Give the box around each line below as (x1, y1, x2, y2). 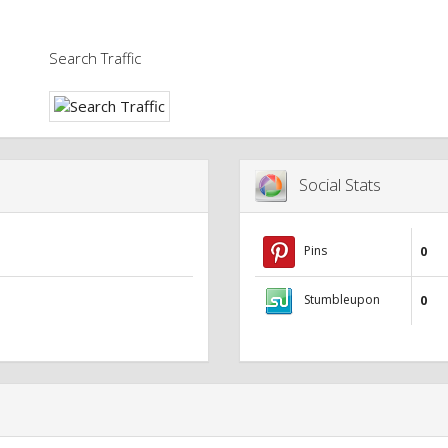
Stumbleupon (295, 291, 380, 309)
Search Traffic (49, 47, 142, 68)
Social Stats (287, 172, 381, 196)
